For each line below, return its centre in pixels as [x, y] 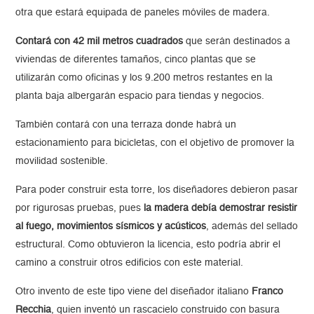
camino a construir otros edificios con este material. [130, 263]
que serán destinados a [237, 42]
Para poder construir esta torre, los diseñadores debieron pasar [157, 190]
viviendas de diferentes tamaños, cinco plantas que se [136, 60]
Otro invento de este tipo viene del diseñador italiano [134, 292]
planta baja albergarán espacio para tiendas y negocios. [140, 96]
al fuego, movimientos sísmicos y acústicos [111, 227]
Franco [268, 292]
